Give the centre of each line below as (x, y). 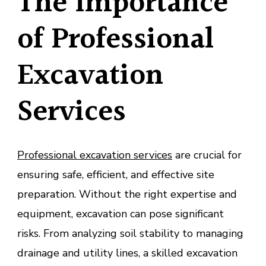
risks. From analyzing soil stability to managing (130, 234)
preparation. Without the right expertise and (127, 194)
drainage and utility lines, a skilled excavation (127, 253)
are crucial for (207, 155)
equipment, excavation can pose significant (121, 214)
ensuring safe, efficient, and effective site (116, 175)
